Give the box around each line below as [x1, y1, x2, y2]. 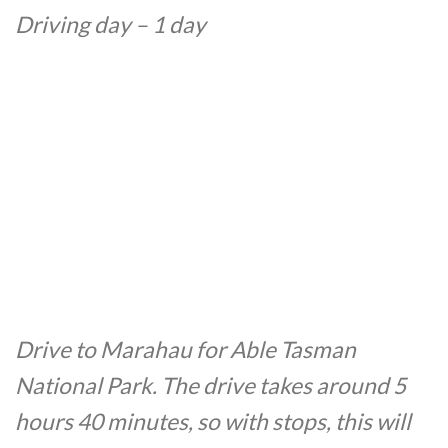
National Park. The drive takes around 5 [15, 372, 406, 400]
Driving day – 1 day [15, 10, 206, 38]
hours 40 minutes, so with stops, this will [15, 408, 411, 436]
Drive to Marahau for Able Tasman [15, 336, 356, 364]
